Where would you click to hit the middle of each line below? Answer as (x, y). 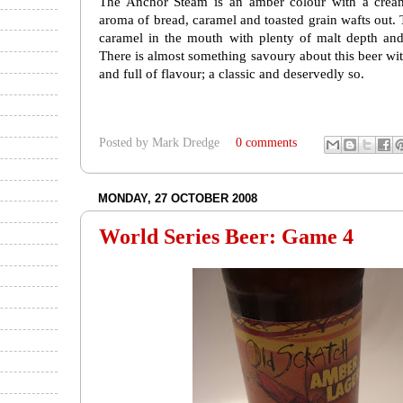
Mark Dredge (186, 143)
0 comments (266, 143)
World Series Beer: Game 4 (226, 237)
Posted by (125, 143)
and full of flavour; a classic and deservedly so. (232, 74)
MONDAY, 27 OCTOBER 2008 (178, 198)
